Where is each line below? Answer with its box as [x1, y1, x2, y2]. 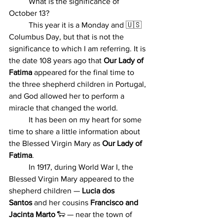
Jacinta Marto [9, 210, 55, 219]
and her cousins [32, 198, 90, 207]
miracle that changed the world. [9, 103, 120, 112]
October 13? [9, 8, 49, 17]
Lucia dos [82, 186, 116, 195]
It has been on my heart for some [9, 115, 29, 124]
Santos [9, 198, 32, 207]
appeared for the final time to [32, 68, 136, 76]
